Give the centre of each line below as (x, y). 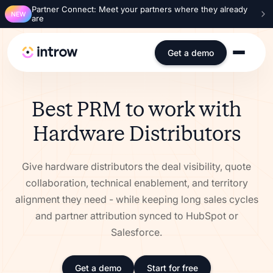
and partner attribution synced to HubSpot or (136, 216)
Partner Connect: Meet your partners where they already (140, 9)
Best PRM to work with (136, 109)
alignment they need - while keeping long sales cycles (136, 199)
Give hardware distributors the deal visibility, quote (136, 166)
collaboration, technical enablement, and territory (136, 183)
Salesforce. (136, 232)
